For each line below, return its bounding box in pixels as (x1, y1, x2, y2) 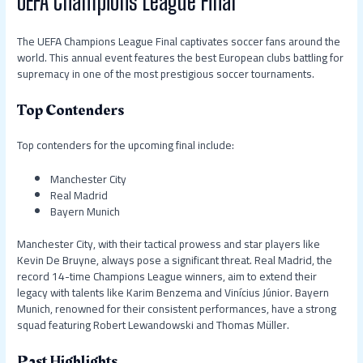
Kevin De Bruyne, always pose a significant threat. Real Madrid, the (17, 250, 333, 271)
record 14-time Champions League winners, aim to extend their (17, 266, 318, 288)
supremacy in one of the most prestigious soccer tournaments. (17, 62, 315, 84)
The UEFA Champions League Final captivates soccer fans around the (17, 30, 341, 52)
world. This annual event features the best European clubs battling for (17, 46, 344, 68)
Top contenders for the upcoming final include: (17, 134, 235, 156)
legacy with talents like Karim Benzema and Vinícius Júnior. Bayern (17, 282, 330, 304)
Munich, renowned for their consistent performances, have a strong (17, 298, 337, 320)
